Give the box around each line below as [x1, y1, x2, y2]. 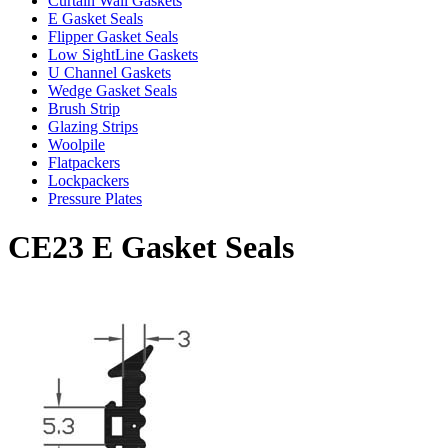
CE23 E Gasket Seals [8, 229, 294, 266]
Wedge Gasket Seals [48, 81, 177, 99]
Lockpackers [48, 171, 129, 189]
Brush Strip [48, 99, 120, 117]
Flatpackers [48, 153, 120, 171]
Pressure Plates [48, 189, 142, 207]
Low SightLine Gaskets [48, 45, 198, 63]
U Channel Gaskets [48, 63, 171, 81]
